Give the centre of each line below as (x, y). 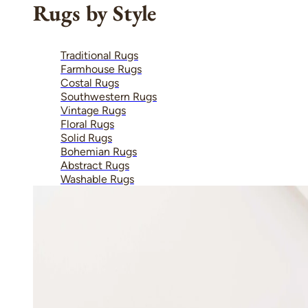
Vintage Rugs (93, 110)
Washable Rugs (97, 179)
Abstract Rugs (95, 165)
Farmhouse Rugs (101, 69)
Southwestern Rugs (109, 96)
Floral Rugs (87, 124)
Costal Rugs (90, 82)
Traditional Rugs (99, 55)
